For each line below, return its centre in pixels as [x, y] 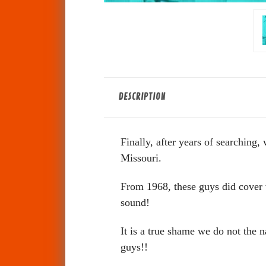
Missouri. [141, 158]
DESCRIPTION [142, 97]
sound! [135, 202]
